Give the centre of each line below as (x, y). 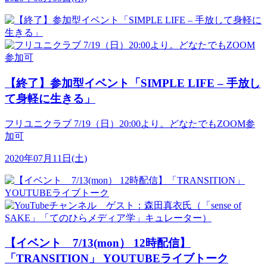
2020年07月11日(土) (46, 158)
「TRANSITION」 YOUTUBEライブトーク (117, 259)
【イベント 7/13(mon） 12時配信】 (98, 243)
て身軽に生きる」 (50, 98)
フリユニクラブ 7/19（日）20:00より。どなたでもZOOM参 (130, 123)
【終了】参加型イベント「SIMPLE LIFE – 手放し (133, 83)
